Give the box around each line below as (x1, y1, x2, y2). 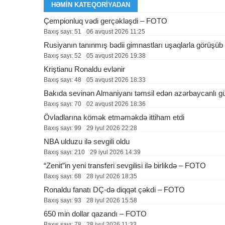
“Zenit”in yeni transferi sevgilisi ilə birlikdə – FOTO (44, 161, 206, 170)
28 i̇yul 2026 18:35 (86, 173, 137, 180)
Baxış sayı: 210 (44, 149, 85, 156)
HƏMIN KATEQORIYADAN (51, 1, 130, 9)
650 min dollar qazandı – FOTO (44, 209, 147, 218)
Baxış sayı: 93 (44, 197, 81, 204)
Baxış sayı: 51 (44, 28, 81, 35)
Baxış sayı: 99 (44, 125, 81, 132)
